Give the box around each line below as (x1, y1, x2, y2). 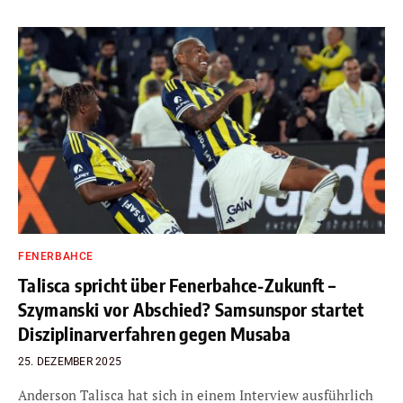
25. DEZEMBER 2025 (18, 354, 122, 368)
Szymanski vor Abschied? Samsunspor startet (18, 297, 364, 320)
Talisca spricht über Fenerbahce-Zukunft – (18, 273, 336, 296)
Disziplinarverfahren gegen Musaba (18, 321, 291, 345)
